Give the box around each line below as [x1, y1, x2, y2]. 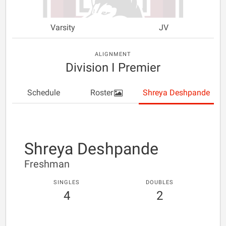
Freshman [24, 158, 70, 170]
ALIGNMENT [95, 51, 131, 58]
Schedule [27, 88, 61, 97]
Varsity [50, 23, 75, 32]
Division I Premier [66, 61, 160, 75]
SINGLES [53, 179, 80, 186]
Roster [90, 88, 114, 97]
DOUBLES [145, 179, 174, 186]
